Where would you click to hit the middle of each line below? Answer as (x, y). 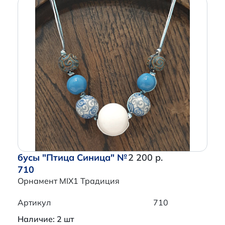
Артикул (34, 203)
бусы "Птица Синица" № (72, 158)
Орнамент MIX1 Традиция (69, 181)
